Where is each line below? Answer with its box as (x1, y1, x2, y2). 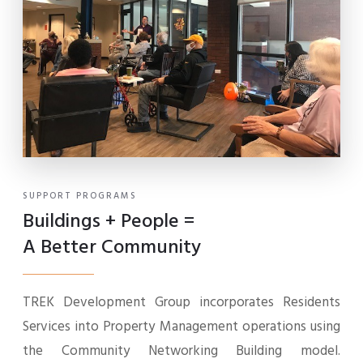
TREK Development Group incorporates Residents (23, 292, 340, 314)
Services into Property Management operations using (23, 316, 340, 338)
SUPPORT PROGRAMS (23, 189, 137, 203)
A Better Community (23, 233, 201, 263)
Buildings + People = (23, 207, 194, 237)
